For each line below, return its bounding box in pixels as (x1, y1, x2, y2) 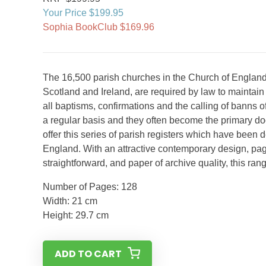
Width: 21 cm (43, 196, 97, 206)
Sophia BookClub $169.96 (43, 22, 154, 32)
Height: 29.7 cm (43, 210, 109, 220)
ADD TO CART (55, 247, 122, 261)
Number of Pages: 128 (43, 182, 137, 192)
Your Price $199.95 (43, 8, 123, 18)
